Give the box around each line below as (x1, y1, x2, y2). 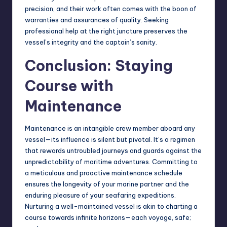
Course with (25, 77, 113, 96)
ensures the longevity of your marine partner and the (25, 180, 189, 188)
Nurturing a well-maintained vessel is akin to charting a (25, 202, 198, 211)
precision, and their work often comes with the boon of (25, 5, 197, 13)
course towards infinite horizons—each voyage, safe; (25, 213, 191, 222)
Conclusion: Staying (25, 56, 173, 75)
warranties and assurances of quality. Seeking (25, 16, 169, 24)
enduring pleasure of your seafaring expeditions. (25, 191, 176, 200)
